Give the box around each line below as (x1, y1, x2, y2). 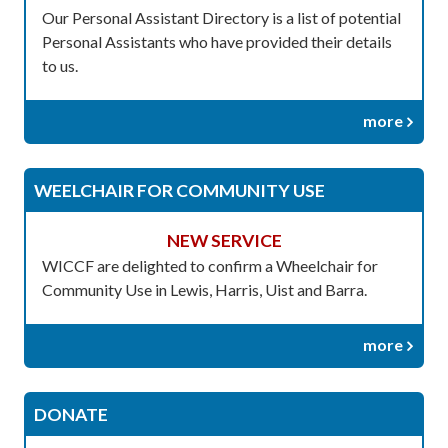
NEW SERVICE (166, 229, 282, 251)
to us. (42, 55, 78, 75)
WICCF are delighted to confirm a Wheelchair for (42, 255, 378, 275)
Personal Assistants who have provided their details (42, 31, 392, 51)
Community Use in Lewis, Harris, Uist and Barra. (42, 279, 367, 299)
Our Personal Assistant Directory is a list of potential (42, 7, 401, 27)
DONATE (34, 403, 108, 425)
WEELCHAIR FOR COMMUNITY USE (34, 179, 325, 201)
